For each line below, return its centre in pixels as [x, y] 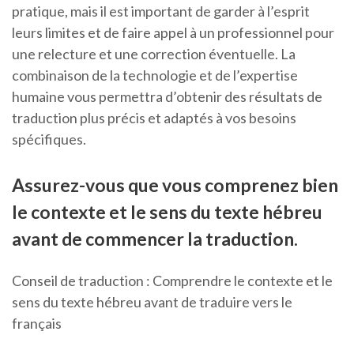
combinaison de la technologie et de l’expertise [155, 75]
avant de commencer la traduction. [155, 239]
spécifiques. [49, 139]
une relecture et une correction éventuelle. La [154, 54]
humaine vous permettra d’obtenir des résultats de [167, 97]
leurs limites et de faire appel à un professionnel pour [173, 33]
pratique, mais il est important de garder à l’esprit [161, 11]
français [37, 324]
